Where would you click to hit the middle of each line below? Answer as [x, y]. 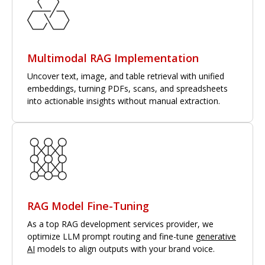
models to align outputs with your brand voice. [125, 248]
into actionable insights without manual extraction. [124, 101]
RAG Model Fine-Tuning [88, 206]
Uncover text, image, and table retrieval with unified [126, 76]
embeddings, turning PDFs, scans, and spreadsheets [127, 88]
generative [216, 236]
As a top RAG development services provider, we [120, 224]
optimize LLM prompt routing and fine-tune [112, 236]
